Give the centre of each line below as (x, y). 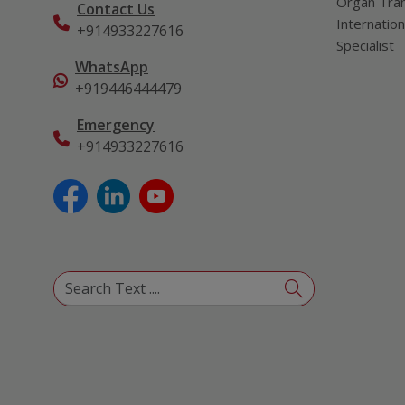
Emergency (116, 125)
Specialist (365, 45)
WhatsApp (112, 67)
